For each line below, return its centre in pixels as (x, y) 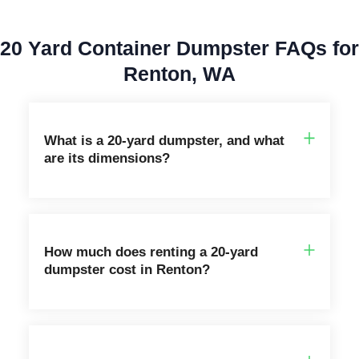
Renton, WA (179, 73)
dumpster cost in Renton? (127, 270)
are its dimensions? (107, 159)
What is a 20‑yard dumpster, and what (164, 141)
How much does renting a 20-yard (151, 252)
